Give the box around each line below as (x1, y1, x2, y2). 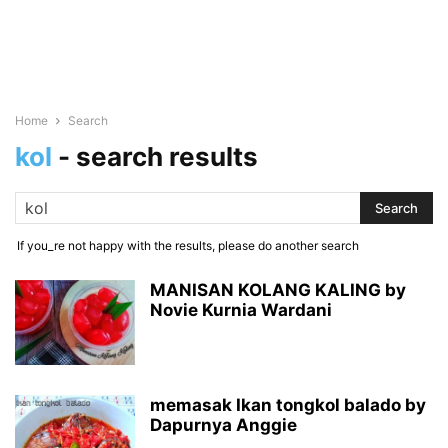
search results (76, 141, 258, 172)
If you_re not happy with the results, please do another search (17, 238, 359, 253)
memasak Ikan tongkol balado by (150, 395, 426, 415)
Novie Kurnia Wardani (150, 300, 332, 320)
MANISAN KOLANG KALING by (150, 280, 406, 300)
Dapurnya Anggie (150, 415, 297, 435)
